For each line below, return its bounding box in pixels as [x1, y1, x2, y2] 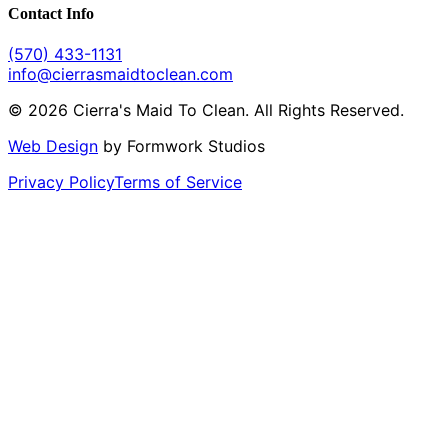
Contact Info [8, 4, 94, 22]
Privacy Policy [8, 172, 114, 192]
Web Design [8, 136, 98, 156]
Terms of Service [114, 172, 242, 192]
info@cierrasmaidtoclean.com [8, 64, 233, 84]
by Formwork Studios [98, 136, 265, 156]
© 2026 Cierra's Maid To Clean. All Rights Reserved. [8, 100, 404, 120]
